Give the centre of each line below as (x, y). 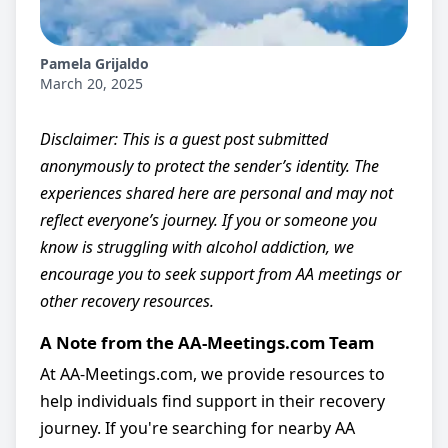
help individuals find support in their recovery (212, 400)
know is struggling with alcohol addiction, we (197, 247)
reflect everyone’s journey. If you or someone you (208, 220)
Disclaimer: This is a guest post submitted (184, 139)
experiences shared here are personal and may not (216, 193)
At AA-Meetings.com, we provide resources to (212, 373)
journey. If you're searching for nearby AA (197, 427)
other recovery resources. (127, 301)
